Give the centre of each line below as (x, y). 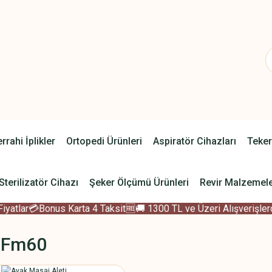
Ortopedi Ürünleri (104, 141)
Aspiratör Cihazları (194, 141)
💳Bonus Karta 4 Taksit (65, 209)
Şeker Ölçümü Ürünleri (139, 182)
